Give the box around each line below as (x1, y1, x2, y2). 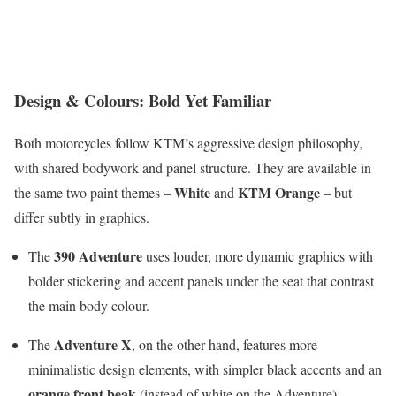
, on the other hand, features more (132, 335, 317, 354)
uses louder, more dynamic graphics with (142, 247, 373, 266)
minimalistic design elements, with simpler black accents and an (28, 360, 382, 379)
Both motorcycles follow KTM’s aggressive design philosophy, (14, 133, 362, 153)
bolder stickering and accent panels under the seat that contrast (28, 271, 374, 291)
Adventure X (54, 334, 132, 355)
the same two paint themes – (14, 183, 174, 202)
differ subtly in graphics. (14, 208, 149, 227)
